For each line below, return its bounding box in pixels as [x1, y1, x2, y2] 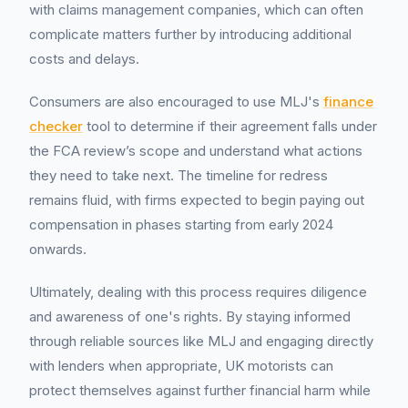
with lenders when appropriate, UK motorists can [29, 357, 333, 374]
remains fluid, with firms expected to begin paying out [29, 191, 364, 209]
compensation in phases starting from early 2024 [29, 216, 333, 233]
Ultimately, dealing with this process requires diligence [29, 283, 367, 301]
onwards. [29, 240, 87, 258]
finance [323, 93, 373, 110]
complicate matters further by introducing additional [29, 25, 352, 43]
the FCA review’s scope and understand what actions [29, 142, 362, 159]
